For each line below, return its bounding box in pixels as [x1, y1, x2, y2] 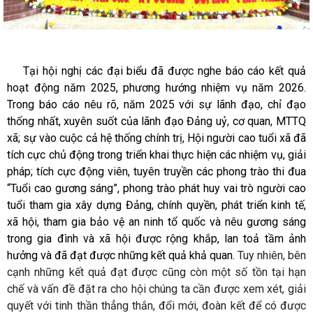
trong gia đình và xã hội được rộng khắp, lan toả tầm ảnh [7, 232, 306, 246]
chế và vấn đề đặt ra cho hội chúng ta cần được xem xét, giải [7, 282, 306, 296]
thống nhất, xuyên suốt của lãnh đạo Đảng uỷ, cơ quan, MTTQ [7, 115, 306, 129]
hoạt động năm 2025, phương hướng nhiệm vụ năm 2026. [7, 81, 306, 95]
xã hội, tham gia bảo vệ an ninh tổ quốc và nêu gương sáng [7, 215, 306, 229]
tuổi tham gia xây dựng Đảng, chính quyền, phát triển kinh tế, [7, 198, 306, 212]
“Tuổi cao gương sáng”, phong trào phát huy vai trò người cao [7, 182, 306, 196]
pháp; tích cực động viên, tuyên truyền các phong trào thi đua [7, 165, 306, 179]
